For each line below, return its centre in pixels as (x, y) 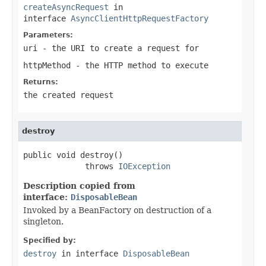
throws (71, 166)
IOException (144, 166)
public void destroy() (73, 155)
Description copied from (79, 186)
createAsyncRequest (66, 7)
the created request (68, 95)
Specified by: (50, 240)
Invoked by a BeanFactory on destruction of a (117, 210)
